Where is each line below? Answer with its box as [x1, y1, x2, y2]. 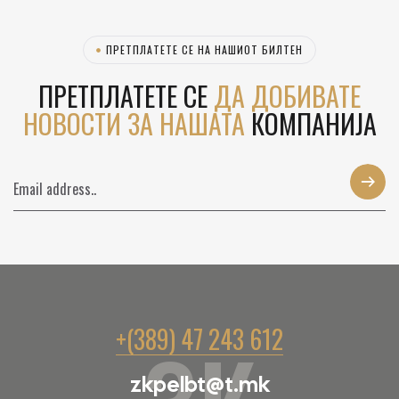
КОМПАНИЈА [250, 103, 377, 144]
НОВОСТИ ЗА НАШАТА [22, 103, 251, 144]
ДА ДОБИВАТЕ [208, 76, 361, 117]
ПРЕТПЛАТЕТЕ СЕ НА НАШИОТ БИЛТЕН [106, 42, 304, 58]
